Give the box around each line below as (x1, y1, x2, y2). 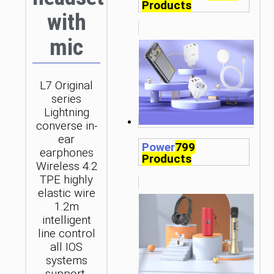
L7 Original (40, 79, 94, 93)
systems (45, 254, 87, 268)
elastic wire (37, 187, 95, 201)
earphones (39, 146, 94, 160)
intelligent (42, 213, 91, 228)
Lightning (43, 106, 89, 120)
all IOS (50, 240, 83, 254)
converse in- (35, 119, 97, 133)
